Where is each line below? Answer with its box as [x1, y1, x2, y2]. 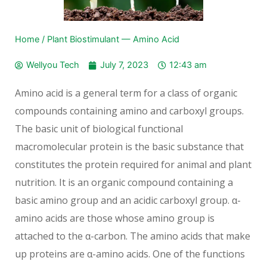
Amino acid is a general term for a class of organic [15, 86, 237, 100]
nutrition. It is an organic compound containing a [15, 176, 233, 190]
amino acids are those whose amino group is [15, 212, 215, 225]
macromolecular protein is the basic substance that [15, 140, 244, 154]
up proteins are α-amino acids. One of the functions [15, 247, 245, 261]
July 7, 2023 [100, 60, 148, 71]
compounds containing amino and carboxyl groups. [15, 104, 244, 118]
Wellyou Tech [26, 60, 79, 71]
